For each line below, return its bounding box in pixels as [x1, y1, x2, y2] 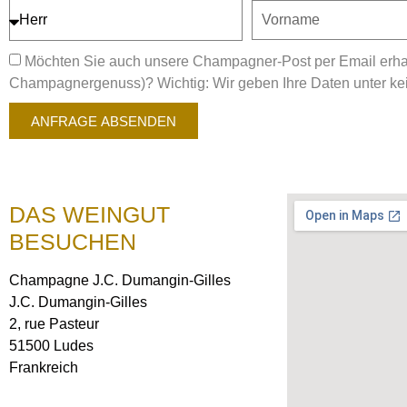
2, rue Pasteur [9, 316, 99, 332]
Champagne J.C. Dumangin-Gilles [9, 273, 231, 288]
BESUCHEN [9, 229, 136, 254]
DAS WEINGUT [9, 202, 170, 227]
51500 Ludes [9, 338, 94, 353]
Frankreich [9, 360, 78, 375]
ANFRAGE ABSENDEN [31, 113, 176, 129]
